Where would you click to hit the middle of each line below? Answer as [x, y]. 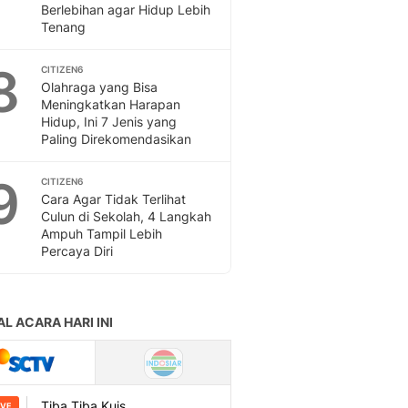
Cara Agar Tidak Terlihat [113, 199]
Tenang [63, 27]
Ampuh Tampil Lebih [102, 234]
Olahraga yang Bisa [99, 87]
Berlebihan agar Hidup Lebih [126, 10]
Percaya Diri [77, 251]
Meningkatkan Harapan [111, 104]
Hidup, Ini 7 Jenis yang [109, 122]
